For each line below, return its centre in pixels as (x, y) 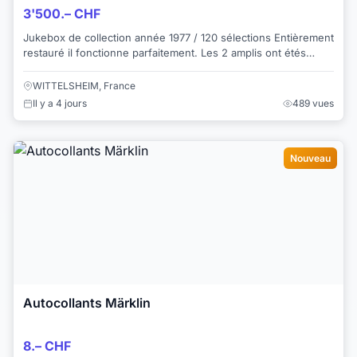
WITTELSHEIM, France (84, 86)
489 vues (313, 104)
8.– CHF (47, 345)
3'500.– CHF (62, 13)
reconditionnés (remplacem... (96, 67)
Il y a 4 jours (60, 104)
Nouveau (310, 159)
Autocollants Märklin (87, 303)
